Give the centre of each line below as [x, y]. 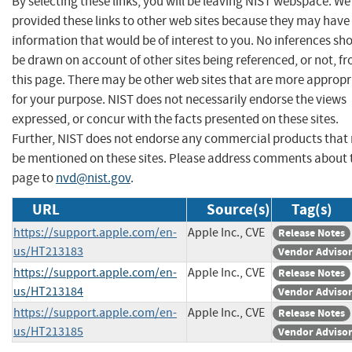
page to [34, 178]
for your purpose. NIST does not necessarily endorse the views [179, 99]
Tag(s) [312, 209]
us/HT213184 [48, 291]
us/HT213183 [48, 251]
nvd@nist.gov [93, 178]
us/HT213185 [48, 331]
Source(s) [238, 209]
